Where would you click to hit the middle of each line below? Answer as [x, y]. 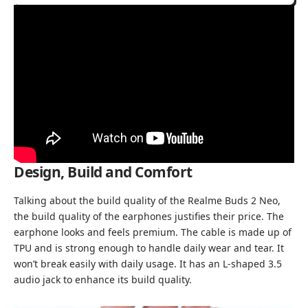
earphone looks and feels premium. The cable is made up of [153, 232]
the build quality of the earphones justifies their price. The [149, 216]
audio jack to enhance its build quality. [103, 279]
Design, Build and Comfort [103, 172]
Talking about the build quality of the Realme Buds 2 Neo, [147, 200]
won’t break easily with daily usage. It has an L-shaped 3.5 [148, 263]
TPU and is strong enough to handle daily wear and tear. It [149, 247]
